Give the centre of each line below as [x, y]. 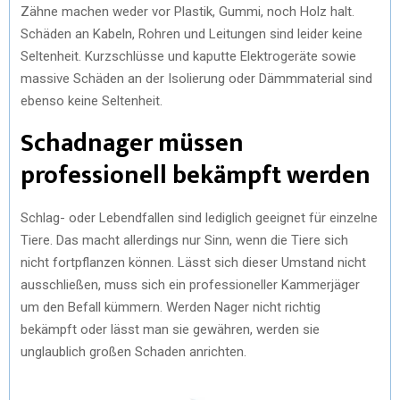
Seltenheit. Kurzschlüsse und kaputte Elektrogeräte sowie [188, 56]
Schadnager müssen [132, 143]
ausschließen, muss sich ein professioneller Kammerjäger [190, 284]
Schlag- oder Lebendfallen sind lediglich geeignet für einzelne [199, 217]
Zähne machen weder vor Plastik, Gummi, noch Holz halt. [187, 11]
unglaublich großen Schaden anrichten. [133, 351]
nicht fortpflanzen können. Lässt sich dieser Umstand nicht [193, 262]
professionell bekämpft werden [196, 175]
